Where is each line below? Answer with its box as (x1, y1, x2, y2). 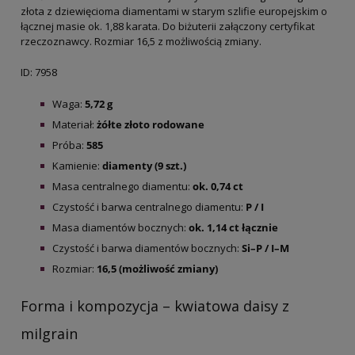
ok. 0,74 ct (193, 178, 243, 193)
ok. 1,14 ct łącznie (189, 219, 278, 235)
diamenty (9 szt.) (102, 158, 186, 173)
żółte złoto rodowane (97, 116, 204, 132)
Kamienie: (52, 158, 102, 173)
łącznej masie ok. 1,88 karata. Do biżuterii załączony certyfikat (21, 18, 315, 33)
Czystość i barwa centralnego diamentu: (52, 199, 246, 214)
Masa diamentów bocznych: (52, 219, 189, 235)
